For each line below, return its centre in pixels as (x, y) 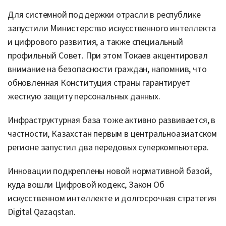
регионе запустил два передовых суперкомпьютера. (108, 147)
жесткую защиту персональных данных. (84, 96)
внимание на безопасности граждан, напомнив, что (107, 69)
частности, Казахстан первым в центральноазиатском (112, 134)
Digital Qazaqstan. (42, 212)
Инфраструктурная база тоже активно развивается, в (112, 120)
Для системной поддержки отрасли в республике (104, 15)
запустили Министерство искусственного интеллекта (112, 28)
